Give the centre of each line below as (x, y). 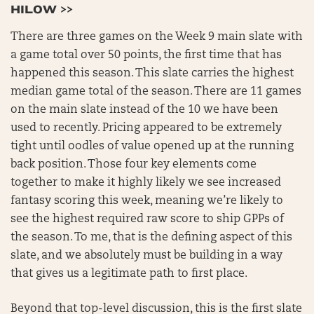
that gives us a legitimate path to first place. (129, 274)
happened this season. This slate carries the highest (152, 74)
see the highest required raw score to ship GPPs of (147, 219)
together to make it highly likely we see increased (146, 183)
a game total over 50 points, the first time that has (146, 55)
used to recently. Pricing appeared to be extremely (146, 128)
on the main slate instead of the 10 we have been (144, 110)
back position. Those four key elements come (134, 165)
